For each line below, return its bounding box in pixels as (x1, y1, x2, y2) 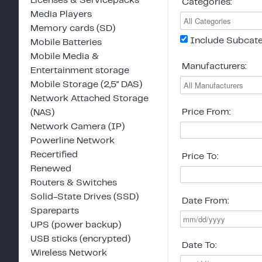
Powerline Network (30, 136, 115, 145)
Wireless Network (30, 248, 107, 257)
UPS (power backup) (30, 220, 121, 229)
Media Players (30, 9, 92, 19)
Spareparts (30, 206, 79, 215)
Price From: (182, 107, 230, 116)
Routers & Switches (30, 178, 117, 187)
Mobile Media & (30, 51, 99, 61)
